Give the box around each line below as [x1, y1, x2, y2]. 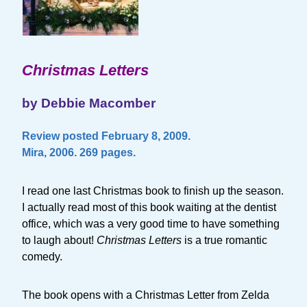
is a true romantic [184, 234, 267, 246]
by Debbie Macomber [22, 96, 156, 110]
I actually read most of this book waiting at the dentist [22, 201, 276, 213]
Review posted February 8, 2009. [22, 130, 191, 142]
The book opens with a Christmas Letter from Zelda [22, 289, 269, 301]
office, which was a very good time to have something [22, 218, 280, 230]
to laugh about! [22, 234, 97, 246]
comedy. [22, 251, 62, 262]
